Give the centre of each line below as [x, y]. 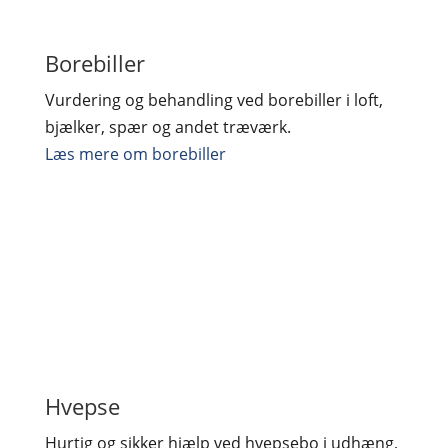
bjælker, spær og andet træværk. [167, 127]
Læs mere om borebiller [135, 154]
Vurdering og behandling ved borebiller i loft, [213, 100]
